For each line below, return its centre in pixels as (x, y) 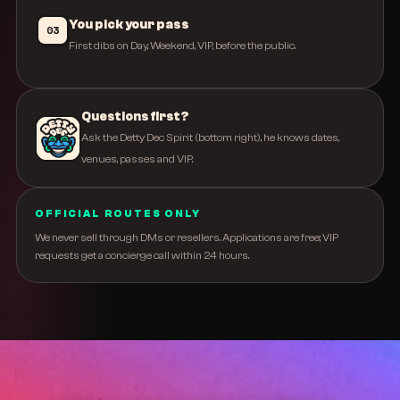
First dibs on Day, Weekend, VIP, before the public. (182, 46)
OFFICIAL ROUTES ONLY (118, 214)
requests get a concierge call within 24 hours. (142, 255)
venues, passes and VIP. (137, 159)
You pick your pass (129, 25)
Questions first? (135, 117)
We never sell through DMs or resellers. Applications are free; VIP (187, 237)
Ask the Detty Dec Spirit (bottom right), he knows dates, (210, 137)
